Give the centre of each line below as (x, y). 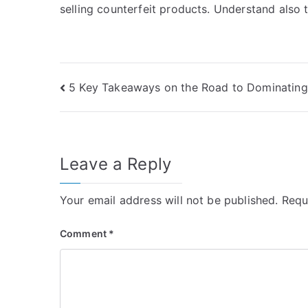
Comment (85, 234)
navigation (114, 119)
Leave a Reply (116, 164)
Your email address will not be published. (169, 200)
